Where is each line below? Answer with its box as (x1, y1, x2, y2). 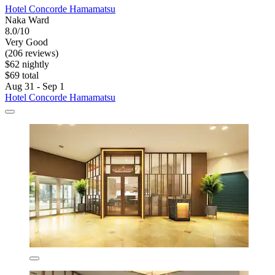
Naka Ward (5, 14, 49, 25)
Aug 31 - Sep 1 (5, 80, 64, 91)
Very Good (5, 36, 48, 47)
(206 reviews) (5, 47, 58, 58)
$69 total (5, 69, 39, 80)
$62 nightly (5, 58, 49, 69)
